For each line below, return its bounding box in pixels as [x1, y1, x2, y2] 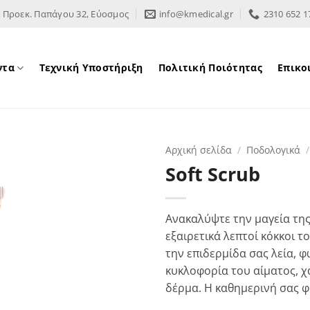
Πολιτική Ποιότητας [158, 61, 262, 74]
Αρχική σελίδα [165, 143, 232, 156]
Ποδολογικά [246, 143, 301, 156]
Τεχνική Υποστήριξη [39, 61, 143, 74]
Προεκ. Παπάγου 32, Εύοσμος [2, 8, 129, 20]
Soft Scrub [165, 161, 260, 187]
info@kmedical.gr [158, 8, 233, 20]
